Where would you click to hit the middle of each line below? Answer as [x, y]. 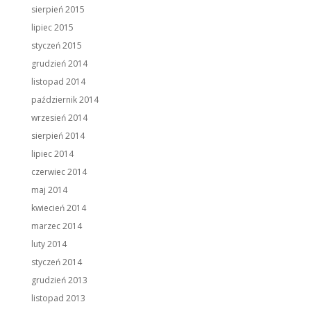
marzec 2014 [56, 226]
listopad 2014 [58, 82]
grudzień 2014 [59, 64]
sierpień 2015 [58, 10]
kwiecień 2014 [58, 208]
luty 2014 [49, 244]
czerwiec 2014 [59, 172]
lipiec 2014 [52, 154]
